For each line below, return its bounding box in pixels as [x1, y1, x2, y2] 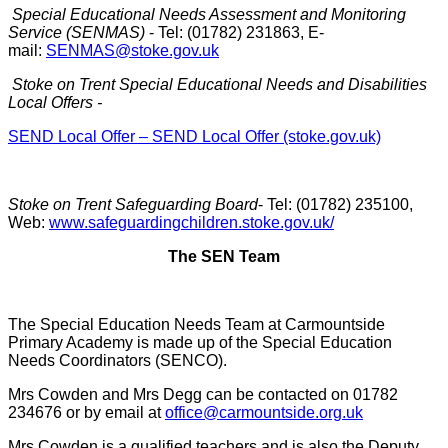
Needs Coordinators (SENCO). [8, 352, 227, 370]
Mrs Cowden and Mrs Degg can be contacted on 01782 [8, 386, 398, 404]
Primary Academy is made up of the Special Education [8, 334, 392, 352]
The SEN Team [168, 248, 280, 266]
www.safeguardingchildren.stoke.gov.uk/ [49, 214, 334, 232]
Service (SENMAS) [8, 24, 145, 42]
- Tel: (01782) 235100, [258, 196, 413, 214]
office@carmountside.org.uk [165, 404, 363, 422]
